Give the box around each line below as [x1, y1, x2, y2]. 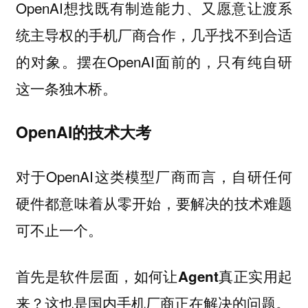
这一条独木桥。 [15, 77, 117, 98]
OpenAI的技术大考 [15, 120, 151, 144]
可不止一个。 [15, 219, 102, 241]
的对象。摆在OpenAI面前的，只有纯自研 [15, 50, 293, 71]
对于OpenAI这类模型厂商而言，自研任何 [15, 166, 293, 187]
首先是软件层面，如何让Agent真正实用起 [15, 265, 293, 286]
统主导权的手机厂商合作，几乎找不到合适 [15, 23, 293, 45]
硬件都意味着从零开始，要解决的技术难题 [15, 192, 293, 214]
